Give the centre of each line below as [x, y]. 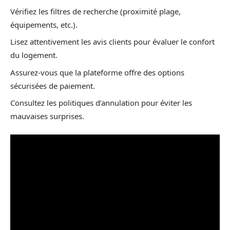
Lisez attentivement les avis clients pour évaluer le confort [112, 42]
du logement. [34, 55]
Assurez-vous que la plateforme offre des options [97, 72]
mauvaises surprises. [47, 116]
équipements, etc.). [44, 24]
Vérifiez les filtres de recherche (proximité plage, [95, 11]
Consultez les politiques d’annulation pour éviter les [101, 103]
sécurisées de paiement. [53, 85]
